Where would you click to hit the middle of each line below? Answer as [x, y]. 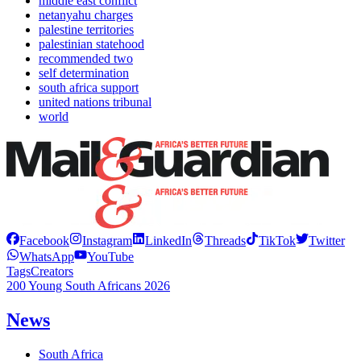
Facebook [44, 241]
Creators [52, 272]
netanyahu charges [86, 15]
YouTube [110, 257]
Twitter [327, 241]
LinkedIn [168, 241]
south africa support [89, 88]
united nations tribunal [95, 102]
